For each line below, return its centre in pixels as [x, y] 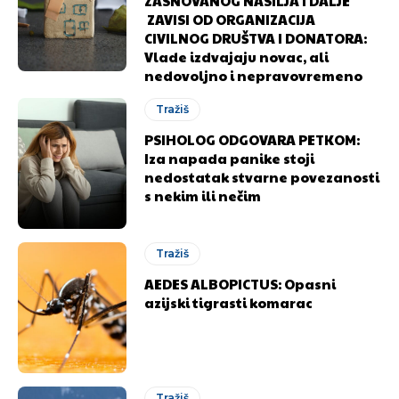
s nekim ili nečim [203, 195]
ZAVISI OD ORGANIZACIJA [230, 19]
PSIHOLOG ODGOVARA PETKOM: [252, 139]
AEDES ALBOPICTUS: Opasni [240, 283]
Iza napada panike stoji [230, 158]
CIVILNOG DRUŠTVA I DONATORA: [256, 38]
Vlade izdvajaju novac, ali [237, 57]
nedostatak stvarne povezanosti [262, 177]
